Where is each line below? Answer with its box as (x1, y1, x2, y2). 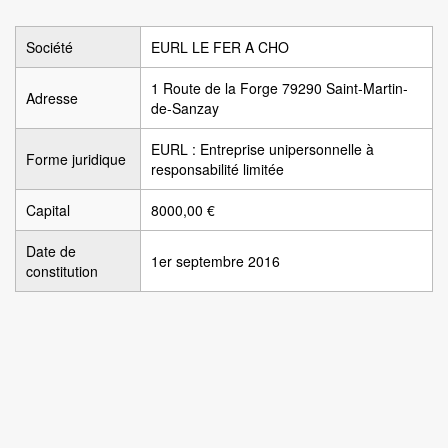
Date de (26, 241, 76, 261)
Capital (26, 200, 70, 220)
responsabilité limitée (151, 159, 284, 179)
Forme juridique (26, 149, 126, 169)
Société (26, 37, 73, 57)
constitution (26, 261, 98, 281)
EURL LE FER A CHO (151, 37, 289, 57)
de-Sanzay (151, 98, 219, 118)
